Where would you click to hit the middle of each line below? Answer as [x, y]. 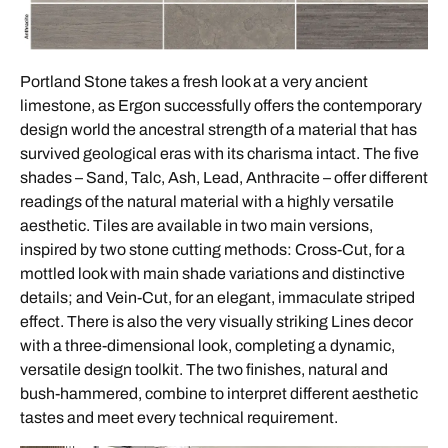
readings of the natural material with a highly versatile [207, 201]
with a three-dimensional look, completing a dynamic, [207, 345]
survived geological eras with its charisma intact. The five [219, 153]
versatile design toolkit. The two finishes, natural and [204, 369]
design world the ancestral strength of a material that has [218, 129]
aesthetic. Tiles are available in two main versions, [196, 225]
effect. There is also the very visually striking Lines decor [216, 321]
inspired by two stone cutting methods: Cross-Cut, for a [212, 249]
